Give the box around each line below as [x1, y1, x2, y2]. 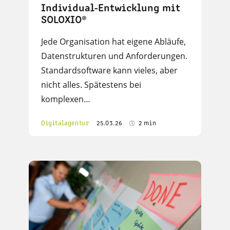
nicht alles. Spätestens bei [41, 79, 141, 91]
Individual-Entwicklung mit [41, 3, 180, 14]
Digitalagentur [41, 120, 89, 127]
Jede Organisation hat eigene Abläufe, [41, 36, 186, 48]
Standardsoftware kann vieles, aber [41, 65, 178, 76]
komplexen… [41, 93, 90, 105]
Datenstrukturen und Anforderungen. [41, 50, 187, 62]
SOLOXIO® [41, 15, 87, 26]
